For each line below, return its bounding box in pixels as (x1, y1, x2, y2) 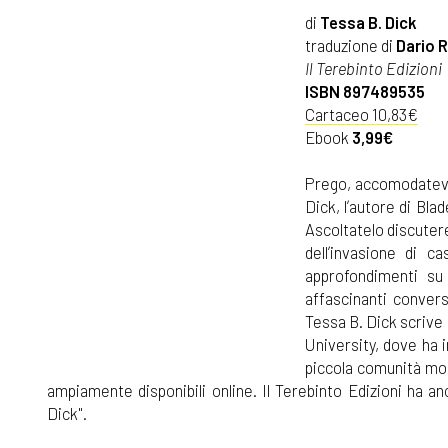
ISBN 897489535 (305, 80, 425, 101)
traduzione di (305, 34, 393, 55)
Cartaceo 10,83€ (305, 103, 418, 124)
